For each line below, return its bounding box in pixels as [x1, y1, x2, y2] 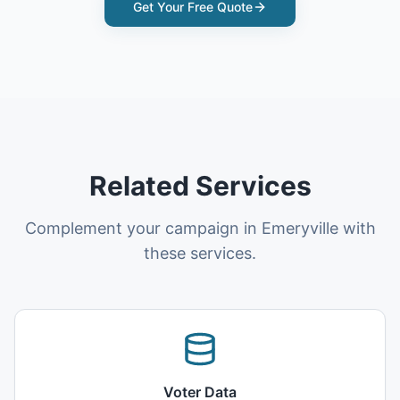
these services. [144, 244, 256, 262]
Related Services [88, 170, 312, 202]
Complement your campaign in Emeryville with [24, 219, 376, 237]
